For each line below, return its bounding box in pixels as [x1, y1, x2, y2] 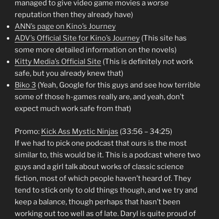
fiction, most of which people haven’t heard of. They [15, 174, 191, 183]
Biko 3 [15, 81, 36, 90]
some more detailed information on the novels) [15, 45, 176, 55]
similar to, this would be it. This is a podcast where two [15, 150, 200, 159]
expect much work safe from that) [15, 104, 131, 113]
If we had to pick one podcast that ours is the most [15, 138, 187, 148]
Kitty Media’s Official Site [15, 57, 101, 66]
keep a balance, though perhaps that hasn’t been [15, 197, 180, 206]
